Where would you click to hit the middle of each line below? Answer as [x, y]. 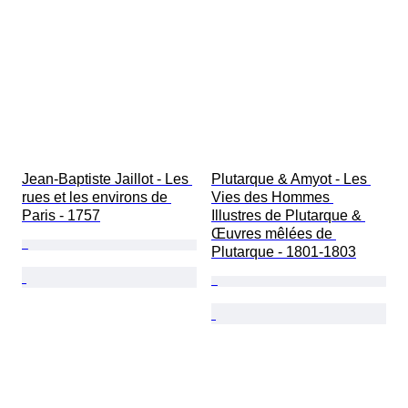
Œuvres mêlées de [274, 234]
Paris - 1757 [61, 216]
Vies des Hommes [272, 198]
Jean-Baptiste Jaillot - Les [107, 179]
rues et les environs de [97, 198]
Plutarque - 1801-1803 [284, 252]
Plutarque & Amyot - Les [291, 179]
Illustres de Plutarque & [288, 216]
